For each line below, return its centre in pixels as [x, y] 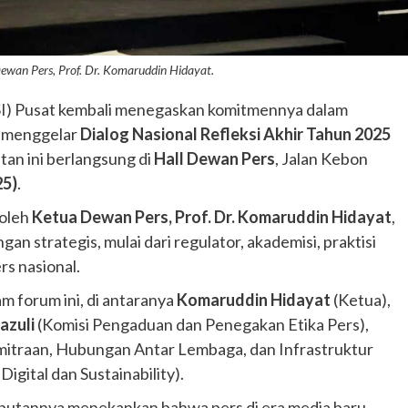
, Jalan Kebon [321, 158]
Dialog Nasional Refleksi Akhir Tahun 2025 [235, 133]
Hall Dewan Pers [214, 158]
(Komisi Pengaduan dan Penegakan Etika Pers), [202, 324]
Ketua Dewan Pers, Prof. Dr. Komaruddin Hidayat [212, 216]
